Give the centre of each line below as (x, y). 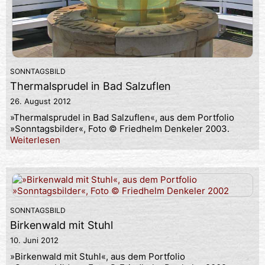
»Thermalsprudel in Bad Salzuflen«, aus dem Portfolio (122, 118)
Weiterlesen (35, 140)
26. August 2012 (41, 101)
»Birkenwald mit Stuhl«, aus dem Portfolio (98, 257)
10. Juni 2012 (34, 240)
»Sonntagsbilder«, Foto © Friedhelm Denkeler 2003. (120, 129)
